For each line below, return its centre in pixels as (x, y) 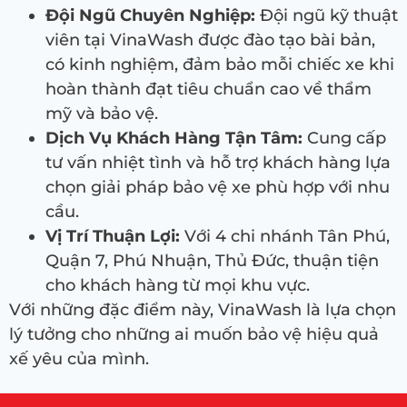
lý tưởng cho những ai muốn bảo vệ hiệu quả (194, 335)
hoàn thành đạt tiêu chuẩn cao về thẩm (208, 89)
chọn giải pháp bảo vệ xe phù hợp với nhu (218, 188)
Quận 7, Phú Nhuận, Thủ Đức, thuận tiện (212, 261)
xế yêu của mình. (79, 359)
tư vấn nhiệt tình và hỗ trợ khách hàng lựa (218, 163)
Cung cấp (344, 139)
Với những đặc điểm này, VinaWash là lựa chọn (203, 310)
